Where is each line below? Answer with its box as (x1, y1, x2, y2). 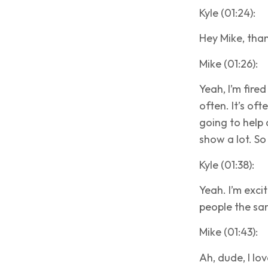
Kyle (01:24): (199, 6, 255, 20)
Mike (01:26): (199, 56, 258, 71)
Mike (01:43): (199, 225, 258, 239)
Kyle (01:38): (199, 157, 254, 172)
